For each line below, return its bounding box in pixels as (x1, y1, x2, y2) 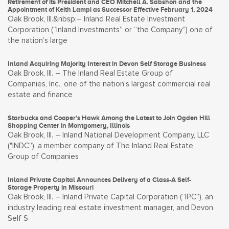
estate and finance (8, 91, 73, 99)
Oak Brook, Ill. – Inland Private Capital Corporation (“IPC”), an (8, 193, 213, 201)
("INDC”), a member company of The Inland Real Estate (8, 142, 193, 150)
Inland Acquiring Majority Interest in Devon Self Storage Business (8, 60, 206, 67)
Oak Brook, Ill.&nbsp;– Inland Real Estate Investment (8, 15, 185, 23)
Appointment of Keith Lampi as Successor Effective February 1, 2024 (8, 6, 213, 13)
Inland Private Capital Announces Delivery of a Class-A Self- (8, 176, 191, 184)
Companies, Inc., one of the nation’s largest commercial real (8, 80, 211, 88)
